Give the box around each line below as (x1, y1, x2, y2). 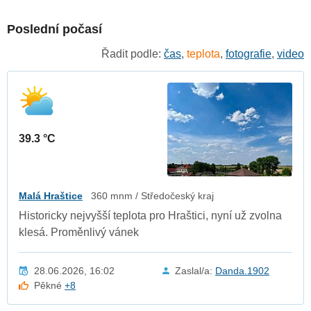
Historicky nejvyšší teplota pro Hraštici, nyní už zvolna (19, 209, 282, 221)
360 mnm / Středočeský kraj (91, 190, 214, 201)
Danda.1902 (215, 264, 269, 276)
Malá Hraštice (19, 190, 83, 201)
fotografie (226, 47, 271, 60)
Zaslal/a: (175, 264, 215, 276)
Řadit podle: (101, 47, 164, 60)
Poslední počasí (7, 22, 102, 36)
